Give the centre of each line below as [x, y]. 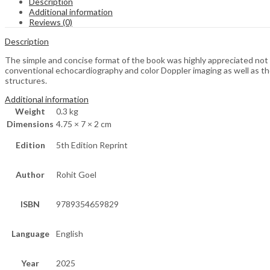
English [70, 234]
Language [30, 234]
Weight [30, 111]
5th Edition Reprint [92, 145]
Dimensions [30, 124]
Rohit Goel [76, 175]
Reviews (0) [51, 22]
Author [30, 175]
